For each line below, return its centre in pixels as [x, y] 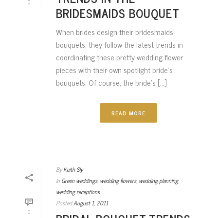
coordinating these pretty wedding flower [119, 57]
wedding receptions [78, 192]
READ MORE [128, 113]
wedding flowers [118, 181]
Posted [64, 203]
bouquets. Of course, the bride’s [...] [111, 82]
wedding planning [158, 181]
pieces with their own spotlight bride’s [114, 70]
